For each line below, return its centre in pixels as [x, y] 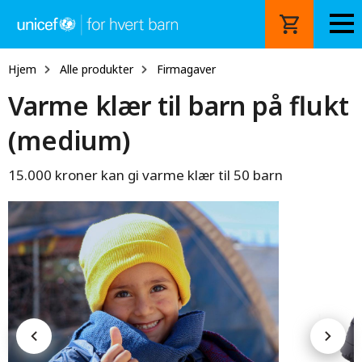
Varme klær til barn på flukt [179, 105]
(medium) [69, 140]
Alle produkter [97, 69]
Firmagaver [186, 69]
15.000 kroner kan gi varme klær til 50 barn [145, 175]
